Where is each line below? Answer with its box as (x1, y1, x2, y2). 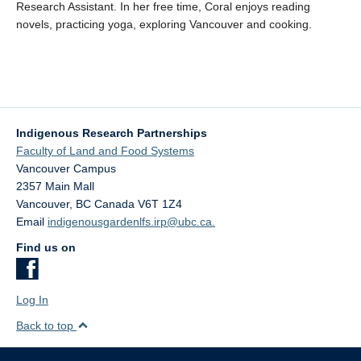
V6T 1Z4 (138, 197, 182, 210)
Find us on (16, 241, 76, 254)
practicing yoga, (56, 18, 136, 31)
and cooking (243, 18, 309, 31)
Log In (16, 293, 48, 306)
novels (16, 18, 49, 31)
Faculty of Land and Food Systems (16, 144, 194, 157)
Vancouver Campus (16, 162, 116, 175)
